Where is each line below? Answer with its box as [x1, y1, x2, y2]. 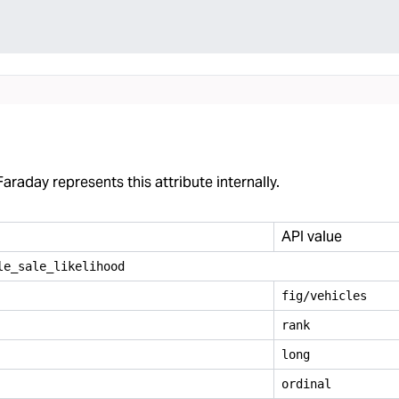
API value [281, 227, 342, 246]
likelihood [53, 258, 125, 273]
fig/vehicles [281, 289, 367, 303]
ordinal [281, 377, 331, 391]
